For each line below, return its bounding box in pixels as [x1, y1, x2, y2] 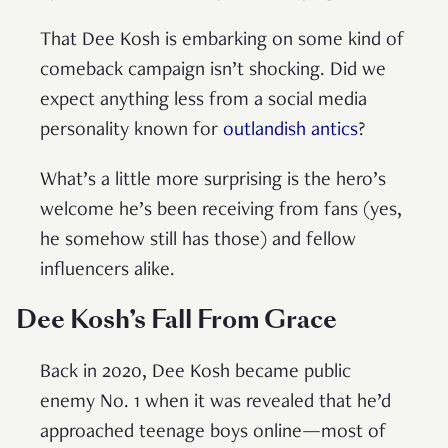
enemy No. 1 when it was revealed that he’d [40, 392, 391, 413]
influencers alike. [40, 260, 180, 281]
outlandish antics [223, 120, 358, 141]
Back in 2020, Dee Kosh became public [40, 362, 351, 383]
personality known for [40, 120, 223, 141]
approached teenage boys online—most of [40, 422, 387, 443]
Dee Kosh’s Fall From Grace [16, 302, 337, 336]
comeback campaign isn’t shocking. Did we [40, 60, 386, 81]
